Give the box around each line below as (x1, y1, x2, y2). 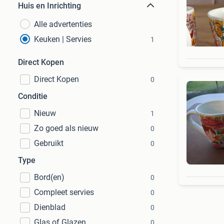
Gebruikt (34, 138, 63, 148)
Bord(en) (34, 172, 64, 182)
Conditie (18, 91, 47, 101)
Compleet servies (34, 187, 94, 197)
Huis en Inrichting (18, 1, 81, 10)
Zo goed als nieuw (34, 123, 98, 133)
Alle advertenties (34, 19, 92, 29)
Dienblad (34, 202, 65, 212)
